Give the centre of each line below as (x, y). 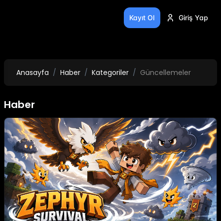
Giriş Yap (193, 18)
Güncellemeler (166, 73)
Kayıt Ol (142, 18)
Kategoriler (110, 73)
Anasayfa (33, 73)
